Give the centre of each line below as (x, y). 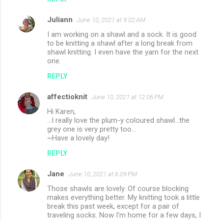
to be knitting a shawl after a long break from (120, 43)
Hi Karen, (61, 112)
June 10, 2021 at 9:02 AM (111, 20)
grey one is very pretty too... (92, 129)
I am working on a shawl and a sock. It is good (122, 35)
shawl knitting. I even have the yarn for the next (123, 52)
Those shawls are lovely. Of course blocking (118, 189)
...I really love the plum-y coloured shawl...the (118, 121)
